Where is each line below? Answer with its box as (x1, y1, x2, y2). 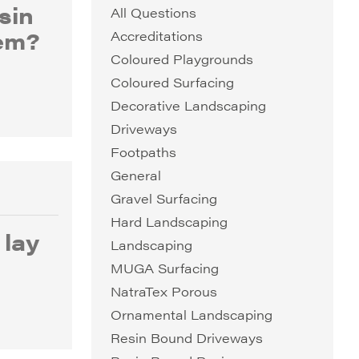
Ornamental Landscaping (111, 305, 272, 324)
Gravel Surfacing (111, 189, 217, 208)
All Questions (111, 3, 196, 22)
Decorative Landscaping (111, 96, 266, 115)
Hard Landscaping (111, 212, 228, 231)
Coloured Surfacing (111, 73, 234, 91)
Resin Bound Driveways (111, 329, 263, 347)
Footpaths (111, 143, 176, 161)
